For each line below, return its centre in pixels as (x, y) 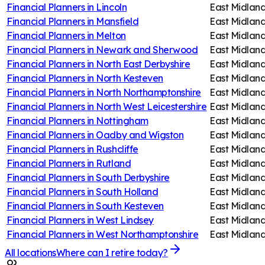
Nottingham (122, 120)
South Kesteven (130, 206)
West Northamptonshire (147, 234)
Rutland (114, 163)
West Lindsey (125, 220)
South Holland (127, 191)
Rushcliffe (117, 149)
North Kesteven (130, 78)
